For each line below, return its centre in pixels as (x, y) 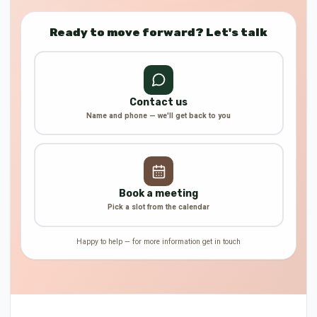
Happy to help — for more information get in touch (158, 241)
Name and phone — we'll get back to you (158, 115)
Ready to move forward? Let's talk (158, 32)
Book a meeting (158, 194)
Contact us (158, 102)
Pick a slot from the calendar (158, 207)
